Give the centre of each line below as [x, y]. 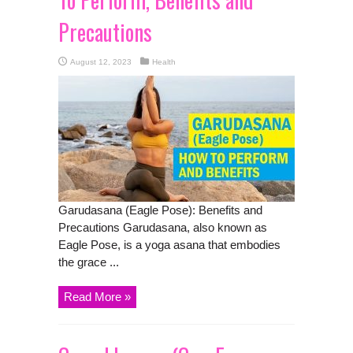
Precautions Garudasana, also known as [163, 227]
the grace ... [89, 262]
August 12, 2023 [101, 61]
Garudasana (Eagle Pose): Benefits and [160, 210]
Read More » [97, 296]
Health [164, 61]
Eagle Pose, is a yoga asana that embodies [169, 244]
